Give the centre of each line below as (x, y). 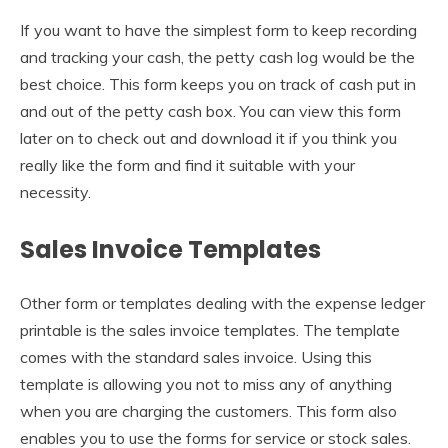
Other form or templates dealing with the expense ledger (222, 303)
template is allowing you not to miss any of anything (206, 384)
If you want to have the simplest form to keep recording (218, 30)
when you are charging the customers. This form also (208, 411)
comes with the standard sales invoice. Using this (196, 357)
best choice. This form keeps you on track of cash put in (218, 84)
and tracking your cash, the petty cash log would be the (217, 57)
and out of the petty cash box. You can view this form (210, 111)
